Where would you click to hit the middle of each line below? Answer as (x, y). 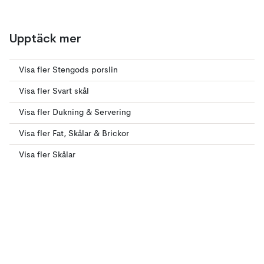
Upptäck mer (45, 38)
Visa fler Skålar (47, 155)
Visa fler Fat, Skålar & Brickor (74, 134)
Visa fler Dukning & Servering (75, 113)
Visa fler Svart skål (54, 91)
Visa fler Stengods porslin (68, 70)
